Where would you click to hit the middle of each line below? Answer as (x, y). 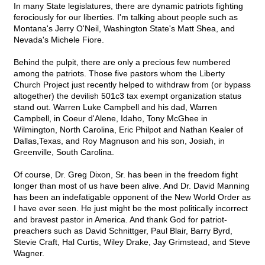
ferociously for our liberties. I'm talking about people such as (126, 17)
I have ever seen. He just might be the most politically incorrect (131, 209)
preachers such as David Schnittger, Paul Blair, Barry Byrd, (123, 231)
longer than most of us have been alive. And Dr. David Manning (132, 186)
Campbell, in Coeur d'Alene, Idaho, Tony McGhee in (111, 119)
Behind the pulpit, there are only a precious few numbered (122, 62)
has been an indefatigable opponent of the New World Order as (132, 197)
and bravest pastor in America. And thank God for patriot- (120, 220)
